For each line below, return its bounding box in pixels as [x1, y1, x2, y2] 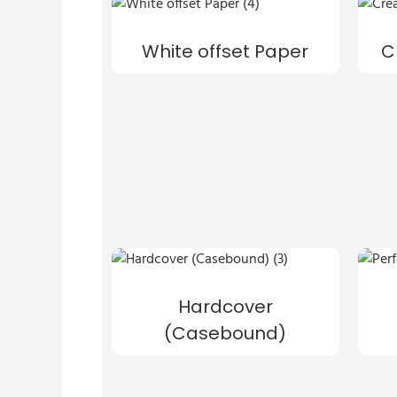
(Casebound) [164, 320, 287, 346]
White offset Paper [142, 38, 309, 64]
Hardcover [177, 293, 273, 319]
